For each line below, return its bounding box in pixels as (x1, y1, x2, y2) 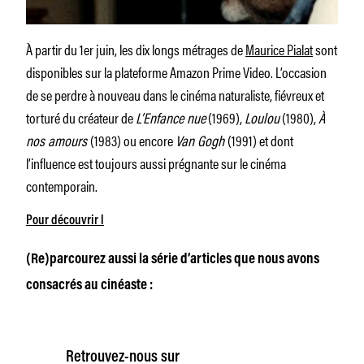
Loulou (245, 106, 279, 128)
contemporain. (26, 174, 100, 196)
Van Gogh (175, 128, 227, 150)
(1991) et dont (227, 128, 293, 150)
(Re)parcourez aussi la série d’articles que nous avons (26, 252, 319, 267)
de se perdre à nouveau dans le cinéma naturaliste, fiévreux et (26, 83, 324, 105)
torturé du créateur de (26, 106, 136, 128)
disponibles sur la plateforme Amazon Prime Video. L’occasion (26, 60, 327, 82)
